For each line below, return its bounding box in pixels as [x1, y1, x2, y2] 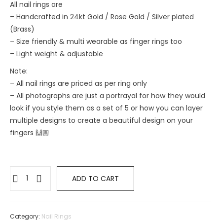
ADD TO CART [72, 173, 119, 184]
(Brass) [10, 24, 35, 34]
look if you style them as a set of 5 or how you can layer [10, 103, 203, 113]
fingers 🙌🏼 [10, 127, 49, 138]
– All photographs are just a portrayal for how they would [10, 90, 205, 101]
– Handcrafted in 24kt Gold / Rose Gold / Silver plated [10, 11, 194, 22]
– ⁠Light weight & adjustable [10, 48, 103, 59]
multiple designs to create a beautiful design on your [10, 115, 193, 125]
